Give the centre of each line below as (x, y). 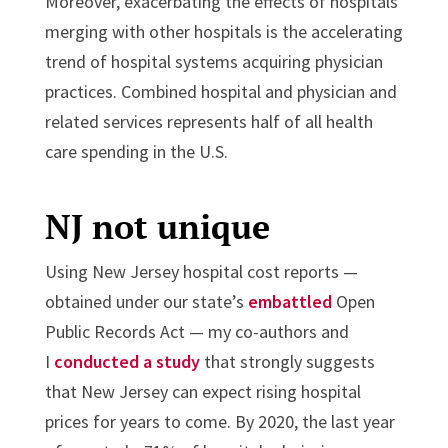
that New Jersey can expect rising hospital (202, 392)
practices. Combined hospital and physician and (220, 92)
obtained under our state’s (146, 302)
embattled (289, 302)
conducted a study (126, 362)
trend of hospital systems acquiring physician (213, 62)
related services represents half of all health (208, 122)
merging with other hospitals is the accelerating (223, 32)
